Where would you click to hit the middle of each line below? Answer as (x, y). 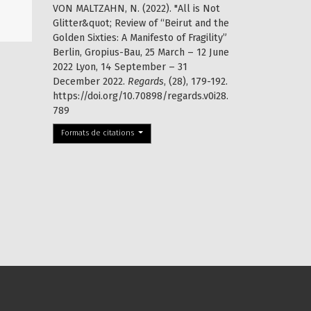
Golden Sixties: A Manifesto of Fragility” (140, 37)
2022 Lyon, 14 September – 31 (120, 67)
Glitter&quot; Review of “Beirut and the (141, 23)
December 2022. (90, 81)
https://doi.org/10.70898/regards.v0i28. (141, 96)
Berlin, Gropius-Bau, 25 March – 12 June (141, 52)
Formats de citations (99, 133)
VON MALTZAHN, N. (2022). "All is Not (136, 8)
